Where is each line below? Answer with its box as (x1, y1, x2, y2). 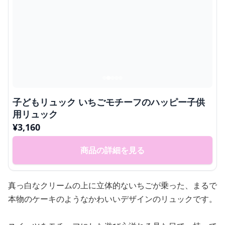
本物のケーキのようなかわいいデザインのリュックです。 (8, 193, 217, 204)
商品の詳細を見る (80, 145, 145, 156)
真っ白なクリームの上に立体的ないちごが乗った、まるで (8, 180, 217, 191)
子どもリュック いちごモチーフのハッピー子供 (13, 96, 205, 108)
